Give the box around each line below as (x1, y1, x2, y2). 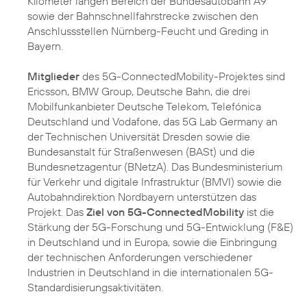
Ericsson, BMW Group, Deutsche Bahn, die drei (27, 84, 250, 99)
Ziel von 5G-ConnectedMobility (86, 205, 244, 219)
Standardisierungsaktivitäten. (27, 280, 163, 295)
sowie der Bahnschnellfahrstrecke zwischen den (27, 9, 258, 23)
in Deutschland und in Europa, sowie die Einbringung (27, 235, 277, 249)
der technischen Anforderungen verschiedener (27, 250, 252, 265)
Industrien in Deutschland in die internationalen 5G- (27, 265, 273, 280)
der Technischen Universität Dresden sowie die (27, 130, 250, 144)
